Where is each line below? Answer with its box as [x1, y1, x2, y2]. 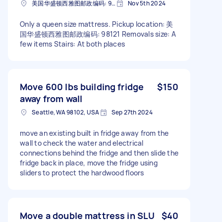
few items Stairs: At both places [20, 39, 125, 49]
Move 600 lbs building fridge [20, 80, 144, 93]
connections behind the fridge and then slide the [20, 148, 178, 158]
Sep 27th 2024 [111, 108, 153, 116]
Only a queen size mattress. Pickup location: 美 [20, 19, 173, 29]
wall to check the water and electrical [20, 138, 144, 148]
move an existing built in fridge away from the [20, 128, 169, 138]
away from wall [20, 92, 83, 105]
